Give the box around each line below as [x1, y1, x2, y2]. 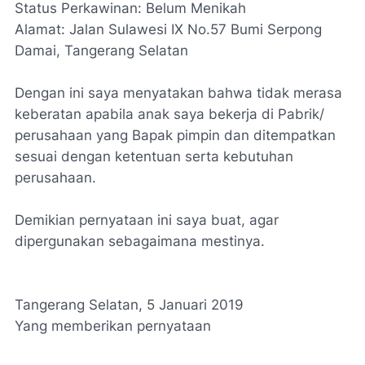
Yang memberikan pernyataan [15, 318, 211, 335]
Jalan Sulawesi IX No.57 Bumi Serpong [69, 21, 322, 38]
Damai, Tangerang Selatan [15, 42, 188, 59]
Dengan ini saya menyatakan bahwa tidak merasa [15, 85, 342, 102]
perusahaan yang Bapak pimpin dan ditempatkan [15, 127, 336, 144]
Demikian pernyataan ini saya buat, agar [15, 212, 279, 229]
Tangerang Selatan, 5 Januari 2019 [15, 297, 244, 314]
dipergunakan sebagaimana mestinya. [15, 233, 265, 250]
